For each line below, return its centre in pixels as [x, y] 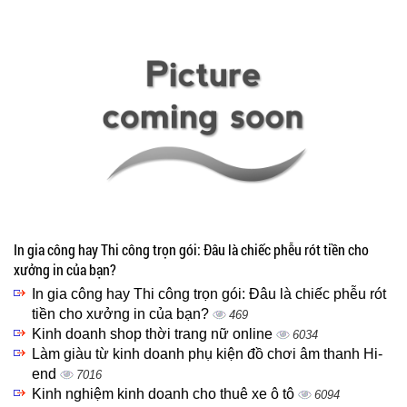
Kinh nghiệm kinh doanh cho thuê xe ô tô [165, 394]
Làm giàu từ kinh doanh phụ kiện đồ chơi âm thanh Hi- [207, 354]
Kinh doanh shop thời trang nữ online [154, 334]
